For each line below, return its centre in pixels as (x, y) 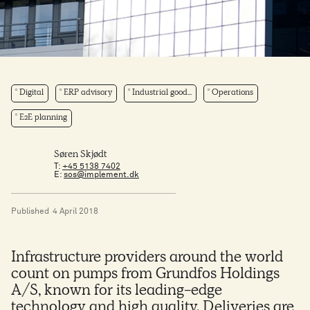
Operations (232, 94)
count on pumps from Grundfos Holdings (145, 276)
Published (30, 212)
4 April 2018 (75, 212)
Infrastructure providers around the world (147, 259)
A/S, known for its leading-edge (117, 292)
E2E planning (43, 119)
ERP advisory (88, 94)
